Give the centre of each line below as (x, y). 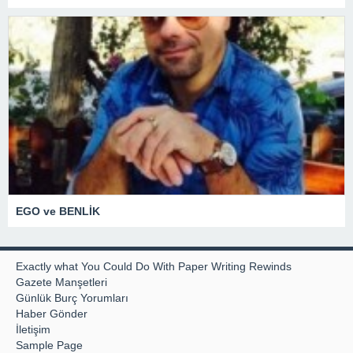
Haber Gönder (52, 313)
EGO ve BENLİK (58, 211)
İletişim (33, 329)
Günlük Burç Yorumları (72, 297)
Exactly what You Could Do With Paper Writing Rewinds (154, 266)
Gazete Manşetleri (61, 282)
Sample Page (49, 345)
